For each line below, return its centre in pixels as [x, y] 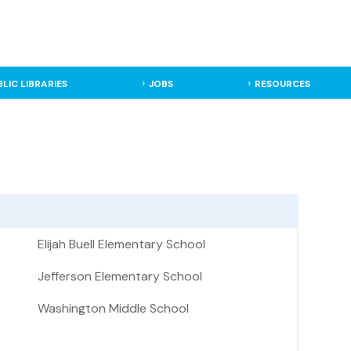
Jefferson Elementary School [120, 277]
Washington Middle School [113, 309]
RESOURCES [282, 84]
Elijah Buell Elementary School [121, 244]
